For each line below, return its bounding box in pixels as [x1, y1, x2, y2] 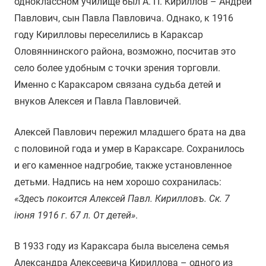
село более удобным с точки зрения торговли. [14, 62, 220, 74]
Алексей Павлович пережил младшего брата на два [14, 126, 246, 138]
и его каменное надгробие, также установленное [14, 160, 232, 171]
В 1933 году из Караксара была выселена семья [14, 240, 229, 252]
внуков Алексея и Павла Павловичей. [14, 96, 181, 107]
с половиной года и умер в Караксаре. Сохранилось [14, 143, 245, 154]
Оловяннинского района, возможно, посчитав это [14, 46, 236, 57]
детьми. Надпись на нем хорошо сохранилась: [14, 176, 221, 188]
